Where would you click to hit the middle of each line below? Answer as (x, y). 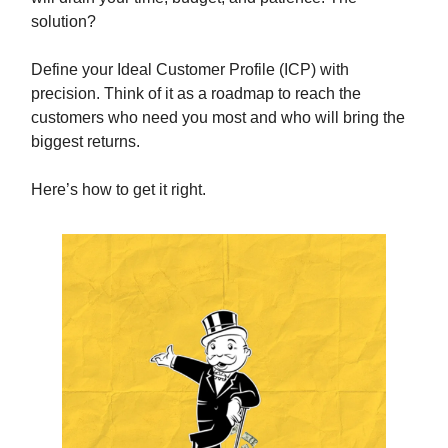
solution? (63, 21)
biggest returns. (85, 141)
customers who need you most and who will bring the (218, 117)
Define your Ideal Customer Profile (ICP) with (190, 69)
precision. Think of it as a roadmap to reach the (196, 93)
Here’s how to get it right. (118, 189)
